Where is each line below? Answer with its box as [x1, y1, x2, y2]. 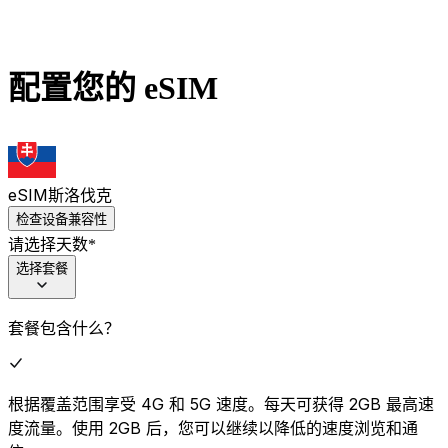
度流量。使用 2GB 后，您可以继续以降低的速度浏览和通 [8, 417, 418, 438]
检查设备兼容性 [16, 210, 107, 227]
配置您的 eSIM [8, 70, 218, 107]
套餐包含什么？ [8, 317, 120, 338]
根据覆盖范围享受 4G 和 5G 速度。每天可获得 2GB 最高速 [8, 393, 434, 414]
